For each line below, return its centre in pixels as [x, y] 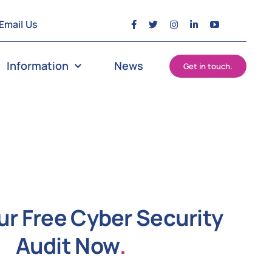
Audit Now [68, 246]
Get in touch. [208, 66]
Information [38, 66]
